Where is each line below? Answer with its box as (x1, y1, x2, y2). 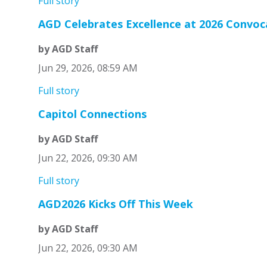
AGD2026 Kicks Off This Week (38, 197, 193, 212)
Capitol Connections (38, 107, 147, 122)
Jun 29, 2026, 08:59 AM (38, 61, 138, 75)
